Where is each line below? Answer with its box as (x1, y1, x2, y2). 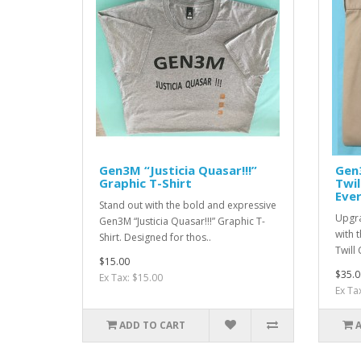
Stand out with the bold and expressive (99, 198, 276, 213)
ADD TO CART (119, 318, 186, 333)
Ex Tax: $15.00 (99, 271, 163, 285)
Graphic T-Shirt (99, 175, 192, 192)
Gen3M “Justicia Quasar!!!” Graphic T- (99, 214, 265, 229)
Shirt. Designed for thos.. (99, 230, 211, 245)
